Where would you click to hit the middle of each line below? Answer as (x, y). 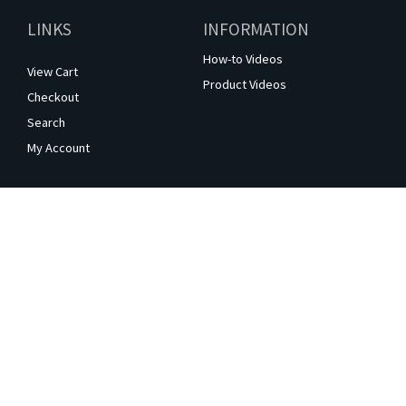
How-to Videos (242, 59)
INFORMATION (256, 29)
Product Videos (244, 85)
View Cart (53, 72)
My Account (58, 148)
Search (46, 123)
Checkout (53, 97)
